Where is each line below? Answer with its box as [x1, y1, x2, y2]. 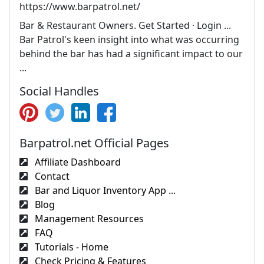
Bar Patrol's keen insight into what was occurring [19, 33, 239, 46]
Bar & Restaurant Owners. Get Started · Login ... [19, 19, 231, 32]
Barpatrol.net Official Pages [19, 135, 169, 151]
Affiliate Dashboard [32, 156, 121, 169]
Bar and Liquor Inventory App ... [32, 184, 176, 197]
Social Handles [19, 83, 99, 99]
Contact [32, 170, 70, 183]
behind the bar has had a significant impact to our [19, 47, 243, 60]
